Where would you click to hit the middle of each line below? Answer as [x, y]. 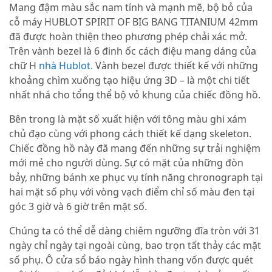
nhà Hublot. [66, 66]
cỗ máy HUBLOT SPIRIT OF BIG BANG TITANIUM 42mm [134, 22]
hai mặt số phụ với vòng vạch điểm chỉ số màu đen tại [132, 192]
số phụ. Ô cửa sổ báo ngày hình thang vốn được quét [131, 260]
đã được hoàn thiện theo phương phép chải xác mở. [128, 37]
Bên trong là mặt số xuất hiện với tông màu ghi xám [128, 119]
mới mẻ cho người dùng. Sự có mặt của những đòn [126, 163]
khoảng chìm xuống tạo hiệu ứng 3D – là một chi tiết [129, 80]
